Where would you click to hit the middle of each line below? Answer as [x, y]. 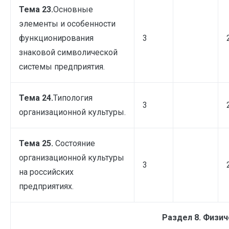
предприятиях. [46, 186]
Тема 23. [36, 9]
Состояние [75, 143]
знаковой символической [68, 52]
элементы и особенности [67, 24]
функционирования [56, 38]
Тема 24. [36, 98]
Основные [73, 9]
